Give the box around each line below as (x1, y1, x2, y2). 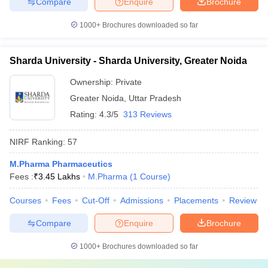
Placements (174, 196, 218, 205)
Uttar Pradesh (129, 93, 181, 103)
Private (115, 77, 142, 87)
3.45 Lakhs (38, 172, 80, 181)
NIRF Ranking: (10, 136, 65, 147)
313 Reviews (123, 109, 172, 119)
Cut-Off (82, 196, 109, 205)
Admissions (120, 196, 163, 205)
